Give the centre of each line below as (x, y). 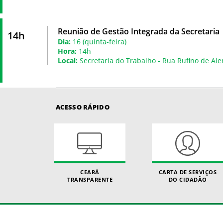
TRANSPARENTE (90, 179)
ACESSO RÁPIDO (83, 107)
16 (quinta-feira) (99, 41)
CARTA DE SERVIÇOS (188, 172)
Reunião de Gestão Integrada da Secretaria (139, 31)
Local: (68, 60)
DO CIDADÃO (188, 179)
